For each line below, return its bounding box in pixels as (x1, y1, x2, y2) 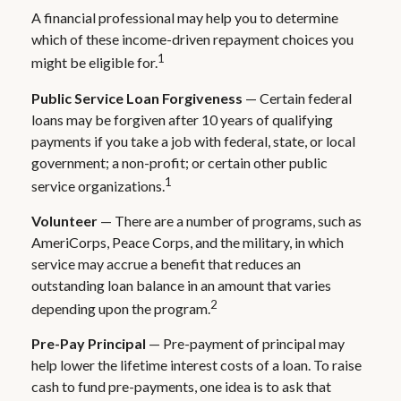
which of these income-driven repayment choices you (31, 30, 354, 48)
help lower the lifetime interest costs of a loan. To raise (31, 356, 362, 374)
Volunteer (31, 211, 98, 229)
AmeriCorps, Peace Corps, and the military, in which (31, 233, 344, 251)
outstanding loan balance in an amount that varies (31, 276, 331, 294)
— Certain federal (243, 89, 352, 107)
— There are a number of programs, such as (98, 211, 362, 229)
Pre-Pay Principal (31, 335, 146, 353)
